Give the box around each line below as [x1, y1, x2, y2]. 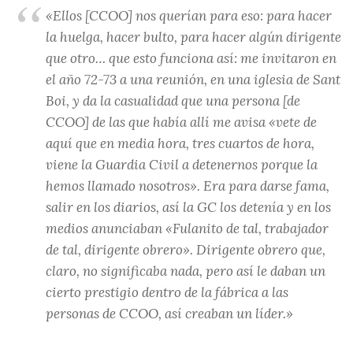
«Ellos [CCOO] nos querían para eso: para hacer [46, 6, 333, 24]
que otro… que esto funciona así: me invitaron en [46, 49, 337, 67]
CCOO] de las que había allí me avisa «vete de [46, 113, 318, 131]
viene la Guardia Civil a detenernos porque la [46, 155, 318, 173]
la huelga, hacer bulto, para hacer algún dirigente [46, 28, 342, 46]
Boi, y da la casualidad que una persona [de [46, 91, 301, 110]
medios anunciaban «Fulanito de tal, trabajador [46, 219, 329, 237]
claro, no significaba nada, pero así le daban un [46, 262, 326, 280]
